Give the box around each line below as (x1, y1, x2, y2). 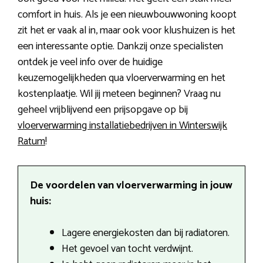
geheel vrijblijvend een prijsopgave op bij (18, 100, 188, 119)
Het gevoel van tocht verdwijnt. (62, 240, 193, 258)
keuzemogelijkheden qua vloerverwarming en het (18, 69, 225, 87)
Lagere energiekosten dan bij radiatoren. (62, 224, 230, 242)
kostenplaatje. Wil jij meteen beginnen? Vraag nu (18, 85, 221, 103)
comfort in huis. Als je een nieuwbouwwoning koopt (18, 5, 237, 23)
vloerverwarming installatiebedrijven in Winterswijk (18, 116, 227, 134)
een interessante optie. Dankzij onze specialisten (18, 37, 223, 55)
